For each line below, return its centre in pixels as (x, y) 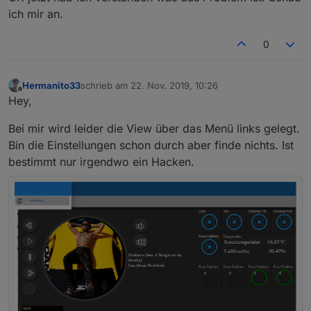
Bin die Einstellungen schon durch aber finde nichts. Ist (151, 145)
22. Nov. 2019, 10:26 (174, 85)
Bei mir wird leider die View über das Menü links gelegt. (154, 129)
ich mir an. (36, 14)
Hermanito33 (51, 85)
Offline (34, 95)
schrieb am (106, 85)
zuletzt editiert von (120, 91)
